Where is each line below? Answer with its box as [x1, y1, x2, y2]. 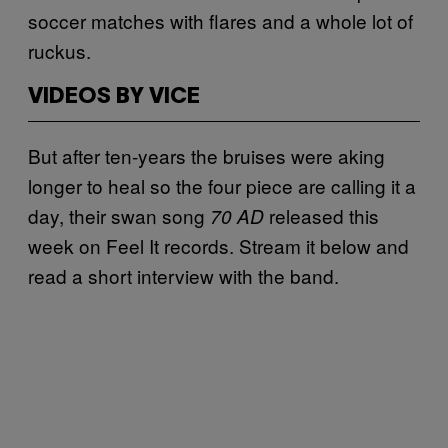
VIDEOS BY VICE [28, 86, 200, 107]
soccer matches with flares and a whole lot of [28, 6, 413, 34]
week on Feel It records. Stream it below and [28, 231, 409, 259]
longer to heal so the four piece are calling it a [28, 171, 416, 199]
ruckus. [28, 36, 91, 64]
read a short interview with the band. [28, 261, 339, 289]
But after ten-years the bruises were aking [28, 141, 385, 169]
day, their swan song [28, 201, 205, 229]
